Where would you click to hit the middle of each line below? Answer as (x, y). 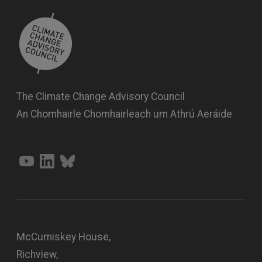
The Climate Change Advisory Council (101, 96)
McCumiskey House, (63, 237)
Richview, (37, 254)
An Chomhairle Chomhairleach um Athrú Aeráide (124, 114)
